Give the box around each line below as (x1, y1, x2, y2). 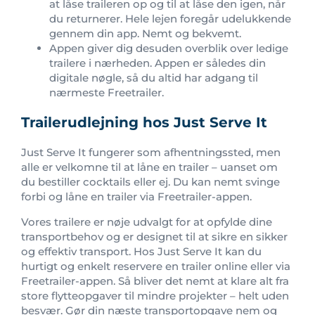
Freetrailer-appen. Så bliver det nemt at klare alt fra (21, 274, 289, 288)
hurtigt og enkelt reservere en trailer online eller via (21, 259, 290, 273)
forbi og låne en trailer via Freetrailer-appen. (21, 189, 252, 203)
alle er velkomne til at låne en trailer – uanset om (21, 160, 278, 174)
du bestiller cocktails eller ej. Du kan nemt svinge (21, 174, 280, 188)
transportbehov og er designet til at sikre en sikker (21, 229, 288, 243)
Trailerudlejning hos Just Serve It (21, 113, 267, 131)
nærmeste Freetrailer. (49, 85, 164, 99)
